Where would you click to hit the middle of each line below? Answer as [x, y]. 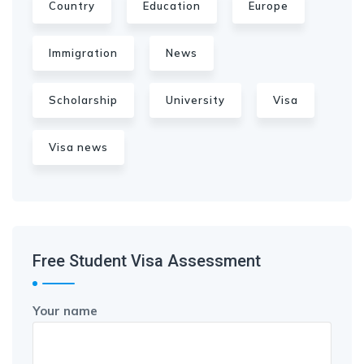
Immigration [83, 52]
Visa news [78, 147]
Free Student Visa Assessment [147, 260]
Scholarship [83, 100]
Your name [65, 310]
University [195, 100]
